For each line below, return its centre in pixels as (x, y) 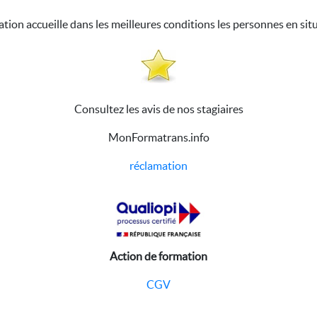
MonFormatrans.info (158, 137)
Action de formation (158, 256)
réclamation (158, 166)
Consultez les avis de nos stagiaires (158, 109)
